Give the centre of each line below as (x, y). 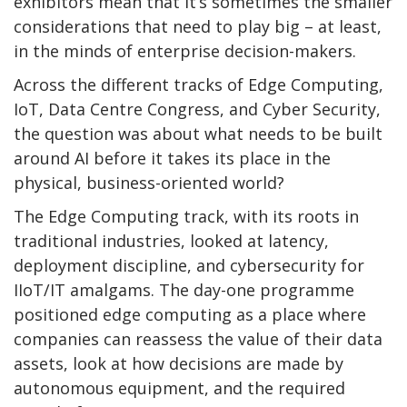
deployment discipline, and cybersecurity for (189, 265)
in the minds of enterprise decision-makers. (185, 50)
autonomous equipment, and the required (179, 387)
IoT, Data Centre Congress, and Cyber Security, (197, 109)
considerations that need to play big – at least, (198, 26)
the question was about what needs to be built (198, 133)
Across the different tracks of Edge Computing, (199, 84)
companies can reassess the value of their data (198, 338)
